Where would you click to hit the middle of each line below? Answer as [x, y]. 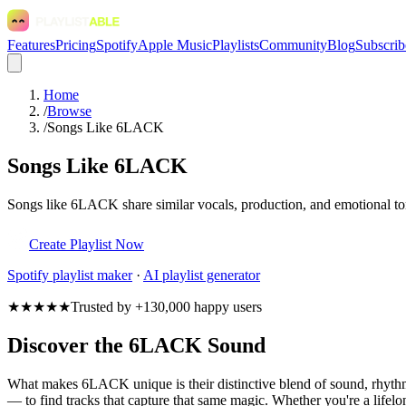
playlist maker [91, 275]
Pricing [76, 45]
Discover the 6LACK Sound [136, 345]
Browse [69, 111]
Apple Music [175, 45]
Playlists [236, 45]
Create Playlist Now [87, 244]
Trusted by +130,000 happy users [166, 306]
